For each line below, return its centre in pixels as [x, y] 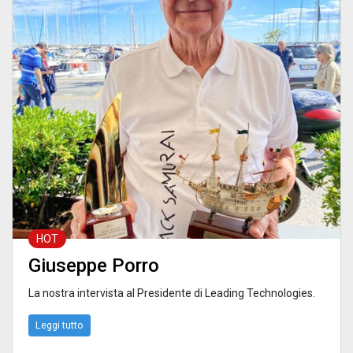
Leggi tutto [59, 325]
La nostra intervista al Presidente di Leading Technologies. [172, 294]
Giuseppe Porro [94, 266]
